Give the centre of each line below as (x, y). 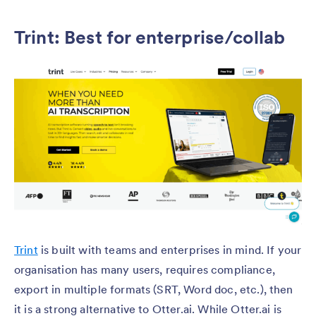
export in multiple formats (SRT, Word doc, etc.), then (154, 290)
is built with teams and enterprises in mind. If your (170, 250)
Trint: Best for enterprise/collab (150, 37)
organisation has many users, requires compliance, (145, 270)
